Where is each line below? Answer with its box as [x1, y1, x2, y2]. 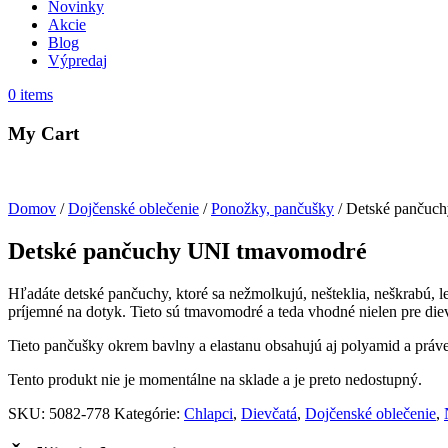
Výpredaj [48, 52, 107, 70]
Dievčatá [241, 404, 297, 422]
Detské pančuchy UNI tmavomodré [8, 237, 367, 264]
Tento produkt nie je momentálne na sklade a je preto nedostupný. [8, 370, 422, 388]
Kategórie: [114, 404, 180, 422]
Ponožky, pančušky [211, 199, 334, 217]
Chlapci [184, 404, 233, 422]
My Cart [8, 123, 79, 145]
